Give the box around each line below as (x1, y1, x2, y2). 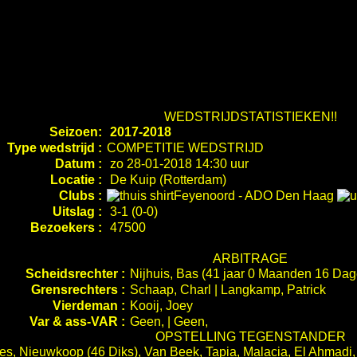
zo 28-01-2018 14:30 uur (107, 157, 249, 171)
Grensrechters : (31, 283, 125, 296)
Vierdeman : (53, 299, 125, 312)
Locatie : (50, 173, 105, 186)
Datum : (55, 157, 105, 171)
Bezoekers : (30, 221, 105, 234)
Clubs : (59, 189, 105, 202)
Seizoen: (49, 125, 105, 139)
